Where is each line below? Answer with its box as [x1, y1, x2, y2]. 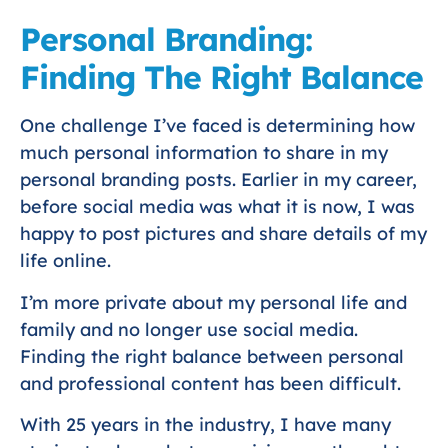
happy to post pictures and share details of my [20, 222, 427, 246]
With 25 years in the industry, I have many [20, 413, 391, 437]
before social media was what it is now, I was [20, 195, 415, 219]
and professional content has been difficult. [20, 371, 401, 395]
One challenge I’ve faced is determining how [20, 114, 415, 138]
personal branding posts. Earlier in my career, [20, 168, 417, 192]
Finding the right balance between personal [20, 344, 404, 368]
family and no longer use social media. [20, 317, 358, 341]
